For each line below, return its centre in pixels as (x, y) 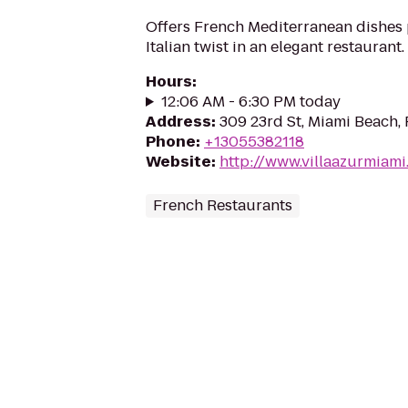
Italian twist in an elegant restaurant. (275, 47)
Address (178, 122)
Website (178, 162)
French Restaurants (223, 205)
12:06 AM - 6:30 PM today (250, 102)
